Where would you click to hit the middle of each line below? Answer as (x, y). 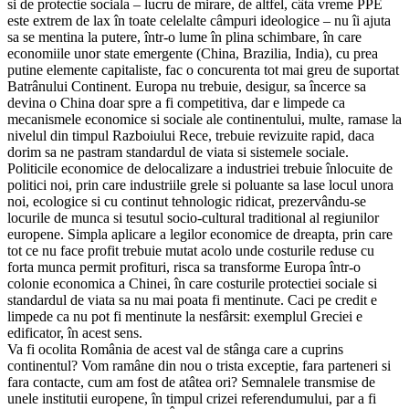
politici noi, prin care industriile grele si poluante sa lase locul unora (200, 184)
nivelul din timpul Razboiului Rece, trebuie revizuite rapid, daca (191, 135)
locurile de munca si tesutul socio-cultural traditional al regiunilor (193, 217)
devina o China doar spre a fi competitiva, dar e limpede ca (176, 102)
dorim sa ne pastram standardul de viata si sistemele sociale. (178, 152)
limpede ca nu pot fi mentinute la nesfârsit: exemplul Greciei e (185, 316)
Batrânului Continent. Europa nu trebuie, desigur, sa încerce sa (187, 86)
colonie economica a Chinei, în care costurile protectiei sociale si (192, 283)
